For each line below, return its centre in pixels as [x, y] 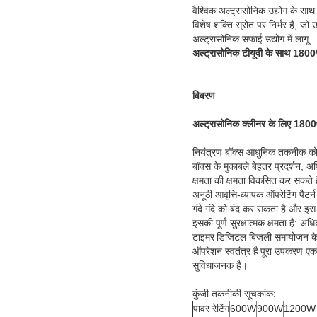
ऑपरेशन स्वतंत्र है [225, 251]
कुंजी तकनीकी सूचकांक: [234, 293]
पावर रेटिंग [211, 308]
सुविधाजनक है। [220, 265]
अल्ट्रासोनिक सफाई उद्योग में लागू [250, 39]
